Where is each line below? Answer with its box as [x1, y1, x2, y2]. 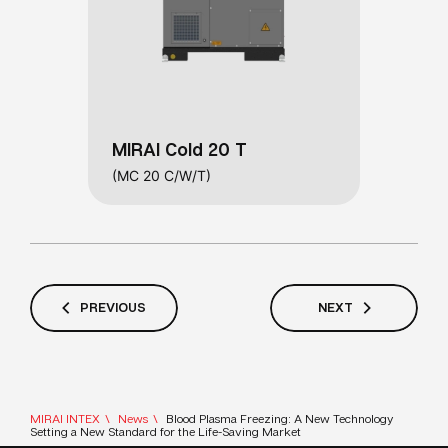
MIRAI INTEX [30, 411, 100, 426]
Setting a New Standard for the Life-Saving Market [30, 424, 301, 439]
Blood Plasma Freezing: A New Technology [166, 411, 393, 426]
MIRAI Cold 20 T [112, 137, 247, 160]
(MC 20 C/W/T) [112, 166, 211, 184]
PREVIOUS [80, 299, 146, 316]
